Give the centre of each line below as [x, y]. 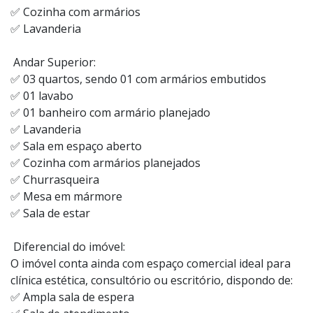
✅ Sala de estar [50, 213]
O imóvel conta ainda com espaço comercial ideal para [151, 263]
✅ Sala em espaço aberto [76, 146]
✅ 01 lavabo [42, 95]
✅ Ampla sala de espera [72, 297]
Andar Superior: [53, 62]
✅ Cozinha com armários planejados [105, 162]
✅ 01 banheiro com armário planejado [110, 112]
